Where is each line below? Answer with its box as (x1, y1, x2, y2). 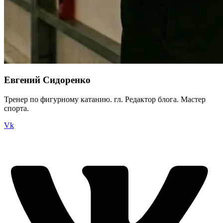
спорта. (4, 104, 29, 112)
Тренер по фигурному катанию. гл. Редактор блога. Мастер (4, 95, 206, 104)
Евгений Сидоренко (4, 75, 91, 86)
